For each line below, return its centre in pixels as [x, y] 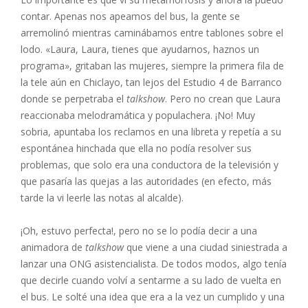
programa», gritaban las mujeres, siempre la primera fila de [152, 66]
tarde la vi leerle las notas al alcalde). [102, 198]
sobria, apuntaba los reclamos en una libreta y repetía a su [151, 132]
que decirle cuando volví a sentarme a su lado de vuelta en [151, 280]
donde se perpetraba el [74, 99]
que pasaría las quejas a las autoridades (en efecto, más [146, 181]
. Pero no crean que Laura [223, 99]
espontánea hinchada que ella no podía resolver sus [136, 148]
